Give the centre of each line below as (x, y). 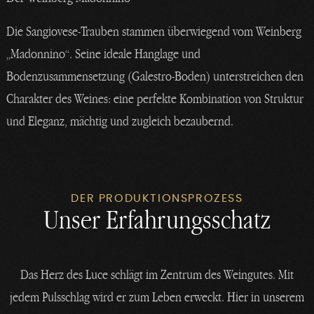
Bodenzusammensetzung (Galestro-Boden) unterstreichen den (155, 76)
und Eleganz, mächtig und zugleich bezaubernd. (120, 121)
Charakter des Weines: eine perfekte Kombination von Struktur (155, 99)
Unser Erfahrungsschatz (157, 219)
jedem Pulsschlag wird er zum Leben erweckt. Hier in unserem (157, 296)
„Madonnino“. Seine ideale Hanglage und (104, 54)
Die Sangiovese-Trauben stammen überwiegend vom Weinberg (154, 32)
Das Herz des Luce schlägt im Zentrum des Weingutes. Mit (157, 274)
